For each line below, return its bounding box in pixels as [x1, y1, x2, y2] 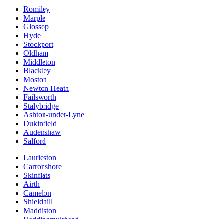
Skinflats [23, 171, 50, 179]
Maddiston [23, 206, 56, 215]
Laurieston [23, 153, 56, 162]
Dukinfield [23, 119, 57, 128]
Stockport [23, 40, 53, 48]
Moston [23, 75, 47, 84]
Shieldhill [23, 197, 53, 206]
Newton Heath [23, 84, 69, 92]
